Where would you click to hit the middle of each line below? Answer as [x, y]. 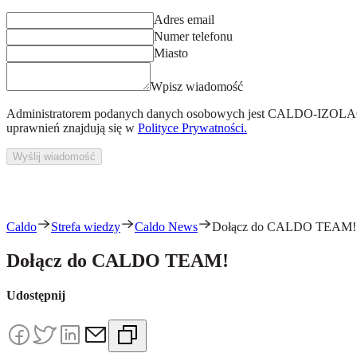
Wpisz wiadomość [197, 86]
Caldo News [166, 227]
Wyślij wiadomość [54, 157]
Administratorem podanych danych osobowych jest [135, 114]
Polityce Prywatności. [192, 128]
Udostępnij [36, 296]
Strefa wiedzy [86, 227]
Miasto [171, 53]
